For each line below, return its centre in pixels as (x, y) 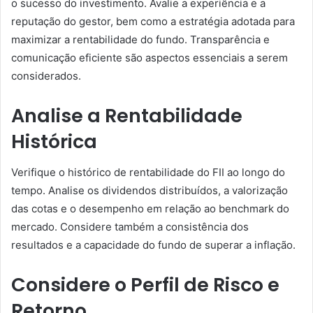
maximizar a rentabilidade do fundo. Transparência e (140, 39)
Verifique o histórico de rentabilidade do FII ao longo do (148, 172)
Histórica (54, 141)
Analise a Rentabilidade (127, 115)
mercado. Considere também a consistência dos (130, 227)
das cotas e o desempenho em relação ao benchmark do (150, 209)
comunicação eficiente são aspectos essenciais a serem (150, 57)
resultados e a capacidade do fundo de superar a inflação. (153, 245)
